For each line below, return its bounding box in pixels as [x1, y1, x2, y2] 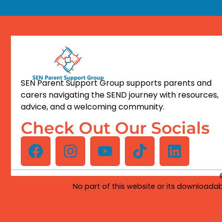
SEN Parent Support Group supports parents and [21, 77, 212, 89]
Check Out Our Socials [21, 118, 210, 138]
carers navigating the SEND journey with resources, [21, 89, 219, 101]
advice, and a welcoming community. [21, 101, 165, 112]
